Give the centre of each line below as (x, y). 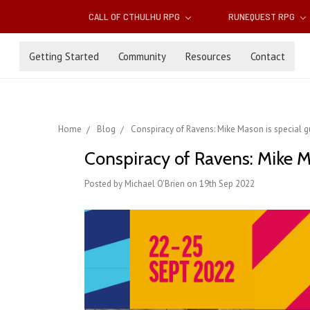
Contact (268, 56)
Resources (208, 56)
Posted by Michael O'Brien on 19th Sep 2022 (170, 184)
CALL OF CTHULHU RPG (136, 17)
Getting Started (64, 56)
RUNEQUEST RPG (262, 17)
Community (142, 56)
